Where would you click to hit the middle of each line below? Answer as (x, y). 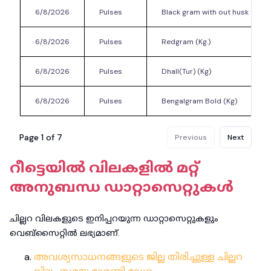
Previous (191, 137)
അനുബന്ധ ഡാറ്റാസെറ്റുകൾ (122, 187)
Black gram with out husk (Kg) (213, 12)
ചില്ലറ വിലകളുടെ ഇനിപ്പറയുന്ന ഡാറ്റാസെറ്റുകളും (114, 218)
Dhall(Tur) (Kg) (186, 71)
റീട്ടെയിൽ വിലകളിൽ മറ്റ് (104, 167)
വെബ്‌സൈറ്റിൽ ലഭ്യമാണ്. (65, 233)
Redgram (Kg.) (186, 42)
